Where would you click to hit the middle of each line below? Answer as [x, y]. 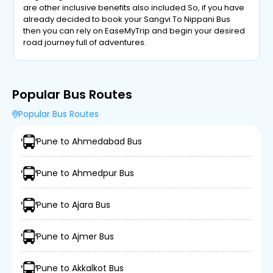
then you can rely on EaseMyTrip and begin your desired [134, 31]
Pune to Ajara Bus [73, 205]
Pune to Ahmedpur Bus [85, 173]
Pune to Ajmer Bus [75, 236]
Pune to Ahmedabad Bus [89, 141]
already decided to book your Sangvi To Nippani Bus [127, 19]
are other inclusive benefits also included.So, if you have [134, 8]
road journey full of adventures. [85, 42]
